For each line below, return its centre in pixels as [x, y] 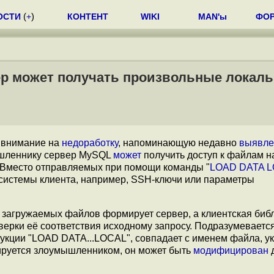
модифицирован [231, 250]
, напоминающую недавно [179, 143]
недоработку [90, 143]
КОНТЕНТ [88, 17]
